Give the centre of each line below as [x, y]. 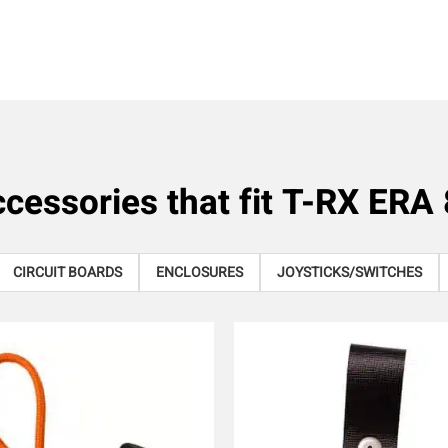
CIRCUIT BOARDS [67, 272]
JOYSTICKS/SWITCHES [349, 272]
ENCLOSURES [199, 272]
